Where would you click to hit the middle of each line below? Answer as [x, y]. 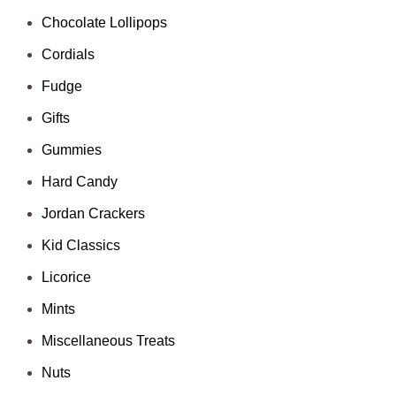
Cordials [69, 55]
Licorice [67, 278]
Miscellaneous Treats [109, 341]
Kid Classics [81, 246]
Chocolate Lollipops [105, 23]
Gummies [72, 150]
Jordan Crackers [94, 214]
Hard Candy [80, 182]
